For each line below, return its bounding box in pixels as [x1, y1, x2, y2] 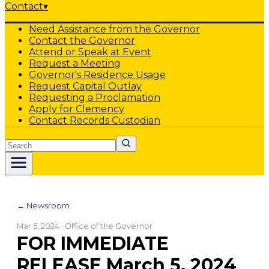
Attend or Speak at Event [29, 46, 151, 58]
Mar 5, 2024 [17, 222, 59, 231]
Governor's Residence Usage [29, 69, 166, 80]
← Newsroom [17, 201, 70, 210]
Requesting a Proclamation [29, 92, 160, 103]
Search [4, 135, 38, 147]
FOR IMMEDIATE [17, 232, 169, 255]
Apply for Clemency [29, 103, 124, 115]
